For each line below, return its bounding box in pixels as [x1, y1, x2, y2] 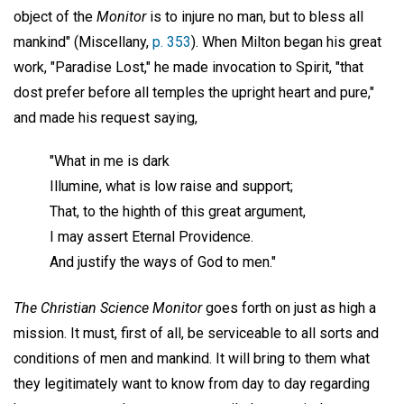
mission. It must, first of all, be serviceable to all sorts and [14, 324, 379, 342]
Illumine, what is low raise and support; [50, 178, 293, 196]
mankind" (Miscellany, [14, 32, 152, 50]
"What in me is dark [50, 152, 170, 170]
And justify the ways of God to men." [50, 253, 276, 271]
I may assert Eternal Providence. [50, 228, 253, 246]
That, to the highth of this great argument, [50, 203, 306, 221]
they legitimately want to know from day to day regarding [14, 374, 370, 392]
